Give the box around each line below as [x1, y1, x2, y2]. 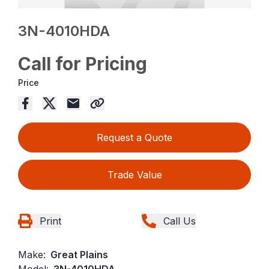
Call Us [163, 214, 196, 227]
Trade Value [107, 168, 162, 181]
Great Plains [50, 248, 109, 261]
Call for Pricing [18, 52, 148, 74]
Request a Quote [97, 131, 172, 144]
